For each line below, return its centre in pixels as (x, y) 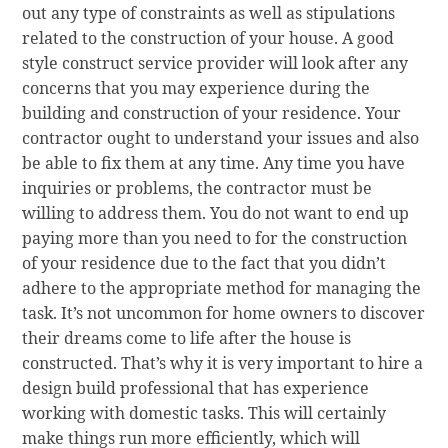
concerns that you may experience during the (196, 88)
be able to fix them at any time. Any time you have (214, 163)
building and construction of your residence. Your (212, 113)
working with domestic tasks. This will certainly (204, 413)
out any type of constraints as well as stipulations (209, 13)
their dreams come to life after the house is (187, 338)
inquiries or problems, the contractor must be (197, 188)
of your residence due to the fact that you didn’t (204, 263)
